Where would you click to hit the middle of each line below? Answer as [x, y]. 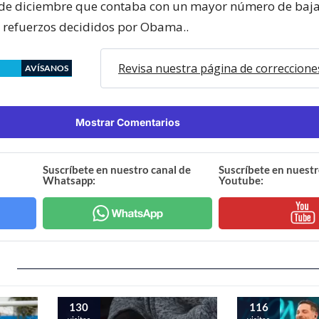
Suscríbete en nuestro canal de [117, 169]
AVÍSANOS [47, 68]
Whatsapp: [69, 180]
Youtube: [241, 180]
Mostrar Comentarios [127, 122]
